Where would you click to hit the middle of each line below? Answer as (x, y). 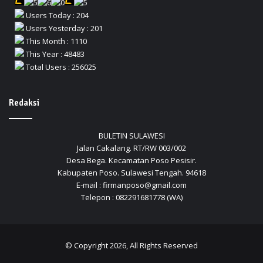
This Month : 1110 (55, 41)
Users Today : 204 (56, 16)
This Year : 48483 (54, 54)
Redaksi (24, 103)
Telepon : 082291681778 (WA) (131, 198)
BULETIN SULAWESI (131, 136)
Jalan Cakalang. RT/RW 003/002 (131, 148)
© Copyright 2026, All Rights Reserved (131, 246)
